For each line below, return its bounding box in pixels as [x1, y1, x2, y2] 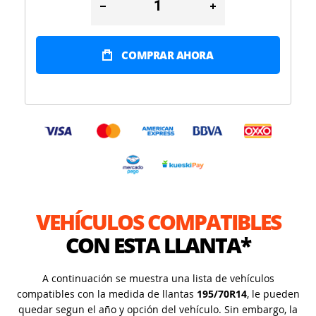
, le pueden [246, 286, 300, 300]
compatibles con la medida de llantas [16, 286, 197, 300]
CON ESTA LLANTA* [66, 230, 250, 260]
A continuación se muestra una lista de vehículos [42, 271, 274, 285]
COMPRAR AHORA [121, 47, 214, 62]
